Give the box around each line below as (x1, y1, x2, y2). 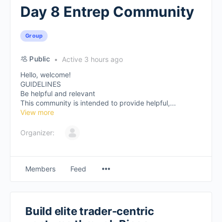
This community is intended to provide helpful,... (20, 99, 176, 107)
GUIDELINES (20, 80, 61, 88)
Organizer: (20, 128, 55, 137)
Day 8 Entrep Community (20, 3, 194, 20)
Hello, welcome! (20, 70, 71, 79)
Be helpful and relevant (20, 89, 95, 98)
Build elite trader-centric (25, 205, 154, 218)
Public (29, 55, 50, 63)
